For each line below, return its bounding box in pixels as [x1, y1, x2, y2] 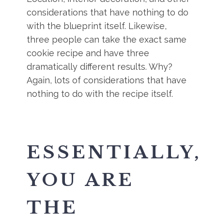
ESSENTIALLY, [27, 141, 202, 163]
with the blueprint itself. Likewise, [27, 21, 167, 31]
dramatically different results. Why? [27, 62, 173, 72]
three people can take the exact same [27, 34, 187, 45]
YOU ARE [27, 169, 135, 191]
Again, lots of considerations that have [27, 75, 187, 85]
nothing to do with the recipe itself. [27, 89, 173, 99]
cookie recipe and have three [27, 48, 150, 58]
